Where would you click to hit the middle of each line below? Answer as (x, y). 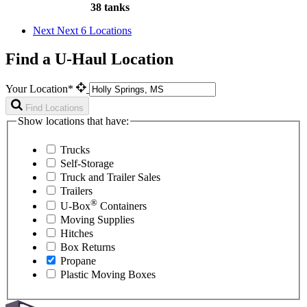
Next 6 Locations (94, 30)
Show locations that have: (73, 121)
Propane (78, 260)
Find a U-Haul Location (89, 59)
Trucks (75, 149)
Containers (122, 206)
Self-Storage (87, 163)
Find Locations (54, 108)
